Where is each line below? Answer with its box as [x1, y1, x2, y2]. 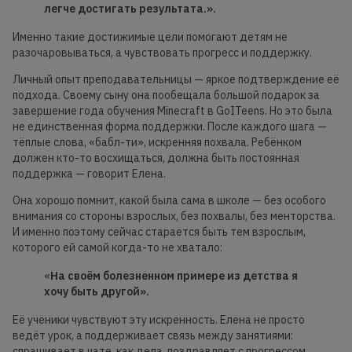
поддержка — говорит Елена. [13, 167, 166, 181]
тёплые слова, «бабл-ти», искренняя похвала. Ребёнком [13, 135, 302, 150]
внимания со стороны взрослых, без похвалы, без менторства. [13, 209, 335, 224]
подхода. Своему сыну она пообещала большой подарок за [13, 88, 320, 103]
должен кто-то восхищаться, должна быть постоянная [13, 151, 299, 166]
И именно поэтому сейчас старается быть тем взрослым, [13, 225, 306, 240]
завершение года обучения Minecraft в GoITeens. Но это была [13, 104, 332, 119]
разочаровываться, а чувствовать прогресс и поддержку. [13, 46, 312, 60]
